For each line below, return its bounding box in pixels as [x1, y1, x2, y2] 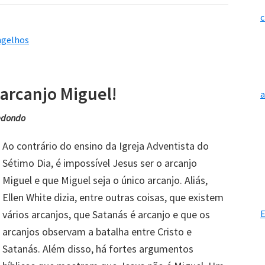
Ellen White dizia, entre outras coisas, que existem [2, 190, 224, 204]
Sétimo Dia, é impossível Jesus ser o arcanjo [2, 156, 197, 170]
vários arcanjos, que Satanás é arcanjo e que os [2, 207, 210, 221]
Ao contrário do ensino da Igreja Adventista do [2, 138, 209, 153]
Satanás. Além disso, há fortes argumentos [2, 241, 193, 256]
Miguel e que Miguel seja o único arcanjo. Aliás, [2, 173, 208, 187]
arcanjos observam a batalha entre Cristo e [2, 224, 192, 238]
